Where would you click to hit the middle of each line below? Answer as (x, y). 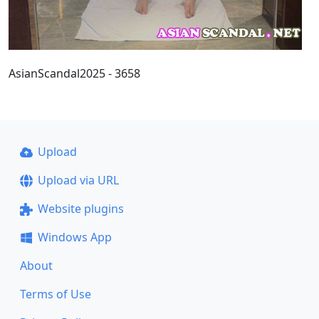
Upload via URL (78, 180)
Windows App (74, 237)
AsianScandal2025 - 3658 (74, 73)
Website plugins (80, 209)
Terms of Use (56, 294)
